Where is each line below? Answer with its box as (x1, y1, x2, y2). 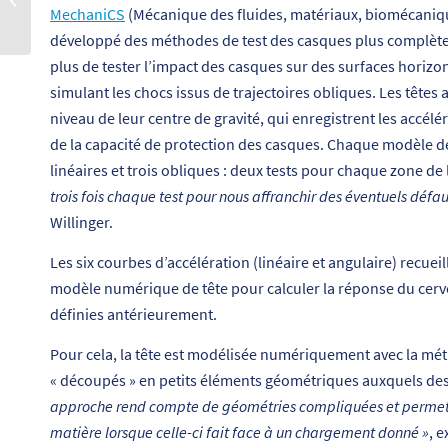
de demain (35, 12, 92, 29)
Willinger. (50, 212, 113, 233)
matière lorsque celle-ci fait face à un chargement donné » (50, 421, 429, 442)
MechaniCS (50, 4, 125, 25)
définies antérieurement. (50, 304, 217, 325)
